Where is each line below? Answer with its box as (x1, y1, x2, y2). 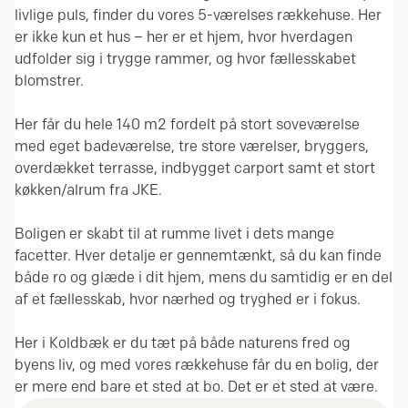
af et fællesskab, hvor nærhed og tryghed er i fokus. (15, 290, 361, 308)
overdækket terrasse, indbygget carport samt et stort (15, 158, 375, 177)
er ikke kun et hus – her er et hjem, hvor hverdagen (15, 27, 352, 46)
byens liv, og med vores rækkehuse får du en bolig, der (15, 355, 379, 373)
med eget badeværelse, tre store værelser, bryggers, (15, 137, 369, 155)
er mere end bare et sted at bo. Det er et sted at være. (15, 377, 378, 395)
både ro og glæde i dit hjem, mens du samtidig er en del (15, 268, 393, 286)
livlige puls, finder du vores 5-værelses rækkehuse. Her (15, 5, 382, 24)
